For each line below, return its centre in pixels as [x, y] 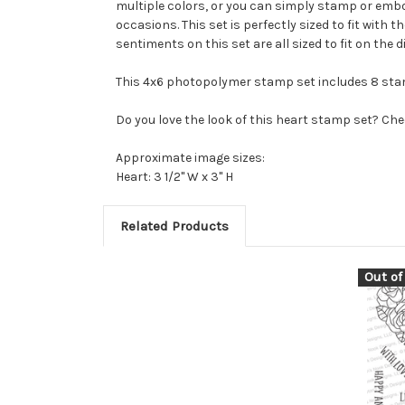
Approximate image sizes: [190, 157]
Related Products [174, 226]
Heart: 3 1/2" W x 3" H [174, 176]
